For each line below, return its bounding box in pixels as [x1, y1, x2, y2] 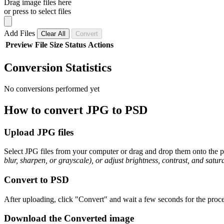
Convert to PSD [4, 174, 69, 185]
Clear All [41, 29, 65, 37]
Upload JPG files [4, 126, 73, 137]
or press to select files [4, 6, 71, 15]
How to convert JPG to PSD [4, 103, 147, 116]
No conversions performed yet [4, 84, 99, 93]
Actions [88, 40, 113, 49]
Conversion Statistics [4, 60, 111, 74]
